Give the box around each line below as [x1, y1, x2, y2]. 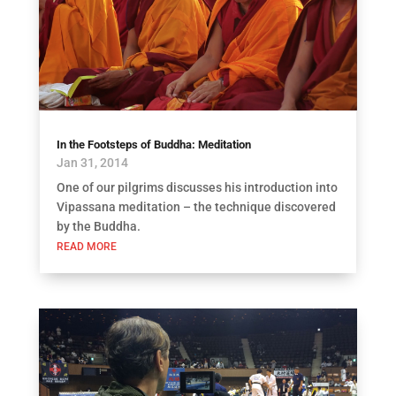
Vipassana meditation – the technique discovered [56, 199, 336, 214]
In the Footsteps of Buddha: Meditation [56, 137, 251, 151]
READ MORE [56, 240, 117, 253]
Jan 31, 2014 [56, 155, 128, 170]
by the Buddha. [56, 218, 141, 233]
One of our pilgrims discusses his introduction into [56, 179, 338, 194]
